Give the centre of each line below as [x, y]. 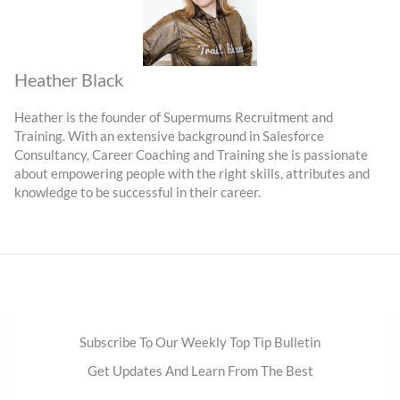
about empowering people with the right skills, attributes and [192, 173]
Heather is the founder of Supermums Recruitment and [174, 117]
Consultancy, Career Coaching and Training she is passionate [191, 154]
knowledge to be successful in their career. [137, 192]
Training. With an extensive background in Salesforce [169, 136]
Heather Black [69, 80]
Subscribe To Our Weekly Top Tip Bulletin [200, 342]
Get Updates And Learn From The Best [200, 371]
